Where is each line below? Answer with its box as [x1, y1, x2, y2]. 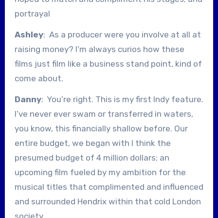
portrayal [14, 8, 50, 18]
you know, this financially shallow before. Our [14, 123, 188, 133]
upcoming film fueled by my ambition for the [14, 167, 186, 177]
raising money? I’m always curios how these [14, 44, 184, 54]
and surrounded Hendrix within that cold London [14, 196, 201, 206]
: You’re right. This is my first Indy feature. [41, 94, 203, 104]
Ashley [14, 29, 43, 39]
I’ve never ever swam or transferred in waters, [14, 109, 193, 119]
